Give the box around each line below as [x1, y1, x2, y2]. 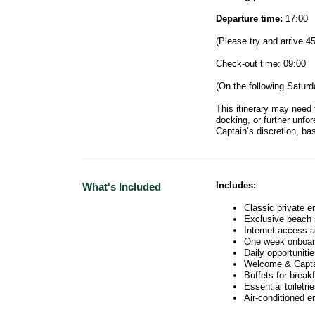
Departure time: [216, 13, 283, 25]
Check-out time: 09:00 [216, 58, 306, 70]
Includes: [216, 180, 256, 191]
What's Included [82, 181, 161, 193]
